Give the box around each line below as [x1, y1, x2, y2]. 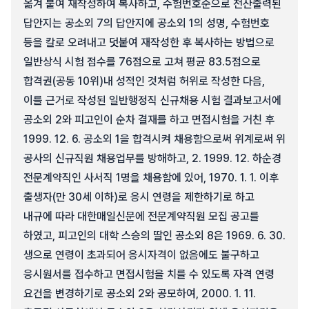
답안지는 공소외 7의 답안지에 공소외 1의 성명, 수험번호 [23, 17, 270, 30]
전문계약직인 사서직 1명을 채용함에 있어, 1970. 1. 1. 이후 [23, 171, 279, 184]
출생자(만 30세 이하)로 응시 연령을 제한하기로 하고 [23, 190, 255, 203]
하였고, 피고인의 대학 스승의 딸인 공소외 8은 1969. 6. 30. [23, 229, 286, 242]
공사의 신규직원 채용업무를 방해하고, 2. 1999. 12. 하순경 [23, 152, 281, 165]
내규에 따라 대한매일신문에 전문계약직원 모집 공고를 [23, 210, 259, 223]
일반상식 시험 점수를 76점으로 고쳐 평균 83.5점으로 [23, 55, 261, 68]
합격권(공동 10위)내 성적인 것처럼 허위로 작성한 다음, [23, 74, 265, 88]
